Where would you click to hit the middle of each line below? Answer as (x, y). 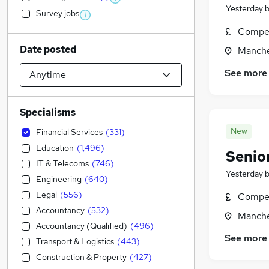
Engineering (59, 179)
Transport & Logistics (75, 241)
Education (55, 148)
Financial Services (69, 132)
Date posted (48, 50)
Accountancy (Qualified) (82, 226)
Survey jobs (58, 13)
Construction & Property (81, 257)
